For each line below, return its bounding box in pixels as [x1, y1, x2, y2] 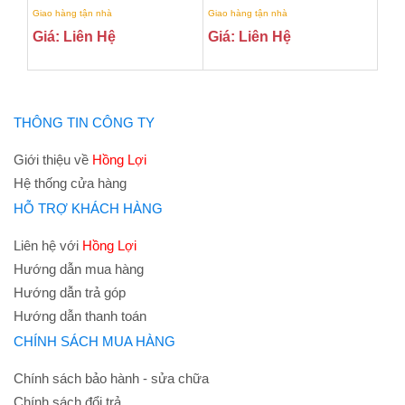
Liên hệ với [14, 238, 82, 253]
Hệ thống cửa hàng [14, 175, 127, 191]
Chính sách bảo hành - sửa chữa [14, 371, 209, 386]
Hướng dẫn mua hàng [14, 261, 144, 277]
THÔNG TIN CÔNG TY [14, 115, 155, 130]
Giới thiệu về [14, 152, 92, 167]
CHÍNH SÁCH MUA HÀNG [14, 334, 175, 349]
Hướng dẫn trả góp [14, 285, 126, 300]
